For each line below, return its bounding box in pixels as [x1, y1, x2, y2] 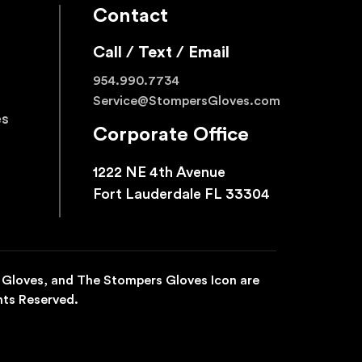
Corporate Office [93, 125, 249, 145]
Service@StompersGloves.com [93, 95, 280, 108]
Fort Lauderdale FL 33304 [93, 187, 270, 202]
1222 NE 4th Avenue [93, 165, 225, 180]
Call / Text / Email [93, 44, 229, 61]
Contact [93, 6, 168, 27]
